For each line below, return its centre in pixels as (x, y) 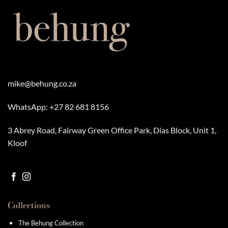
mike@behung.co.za (42, 83)
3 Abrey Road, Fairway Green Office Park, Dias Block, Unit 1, (112, 130)
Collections (28, 205)
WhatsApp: (28, 106)
